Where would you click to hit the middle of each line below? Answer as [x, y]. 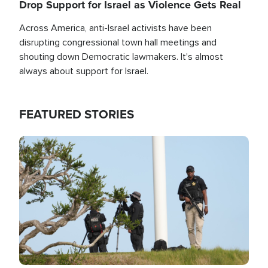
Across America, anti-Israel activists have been [115, 28]
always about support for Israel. [85, 71]
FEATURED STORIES [77, 114]
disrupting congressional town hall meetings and [118, 42]
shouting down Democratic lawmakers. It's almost [121, 57]
